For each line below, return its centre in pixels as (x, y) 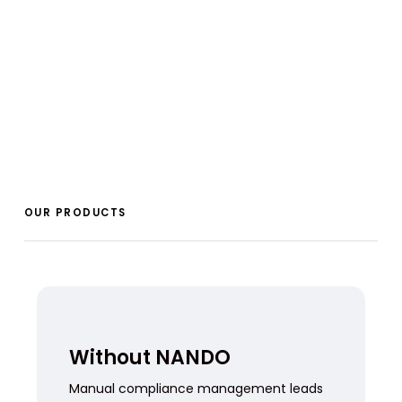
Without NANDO (149, 357)
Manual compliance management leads (196, 388)
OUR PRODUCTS (75, 212)
